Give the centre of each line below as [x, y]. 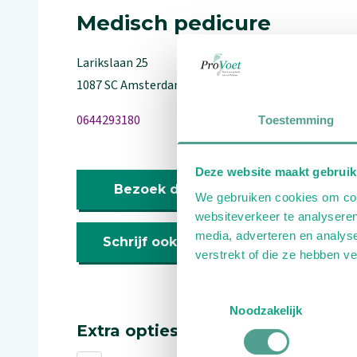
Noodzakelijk [266, 310]
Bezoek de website [180, 189]
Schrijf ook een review [180, 242]
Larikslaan [106, 63]
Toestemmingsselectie [235, 292]
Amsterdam [153, 85]
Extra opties [127, 331]
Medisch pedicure [174, 23]
